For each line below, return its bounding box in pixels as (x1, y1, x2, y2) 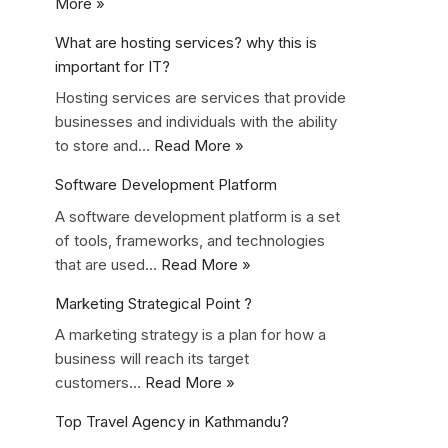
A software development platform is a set (55, 206, 340, 226)
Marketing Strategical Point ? (55, 293, 252, 313)
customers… (55, 373, 145, 392)
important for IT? (55, 56, 170, 76)
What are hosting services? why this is (55, 32, 317, 52)
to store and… (55, 136, 154, 155)
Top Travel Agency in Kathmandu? (55, 412, 289, 431)
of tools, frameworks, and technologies (55, 230, 325, 250)
